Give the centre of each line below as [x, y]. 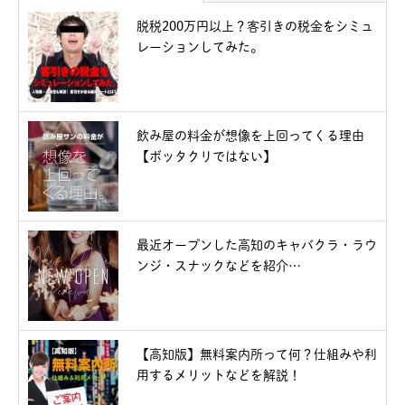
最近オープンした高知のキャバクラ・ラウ [257, 245]
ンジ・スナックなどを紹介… [219, 266]
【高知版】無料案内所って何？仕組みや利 [257, 355]
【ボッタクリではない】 [206, 157]
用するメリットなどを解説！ [219, 376]
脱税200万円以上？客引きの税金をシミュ [255, 27]
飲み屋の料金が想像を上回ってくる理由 [250, 136]
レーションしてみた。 [200, 47]
